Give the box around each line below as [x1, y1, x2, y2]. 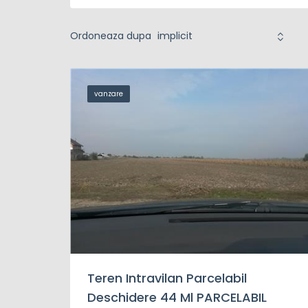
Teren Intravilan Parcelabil [87, 269, 247, 287]
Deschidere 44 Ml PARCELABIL [87, 289, 267, 306]
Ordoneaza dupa [70, 29, 151, 43]
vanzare [94, 89, 123, 99]
